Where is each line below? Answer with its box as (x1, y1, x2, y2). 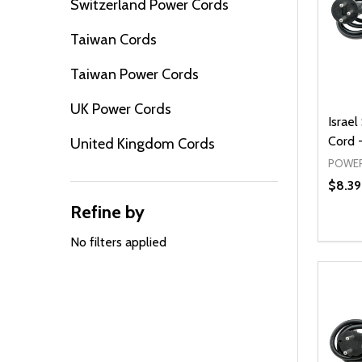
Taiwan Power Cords (70, 65, 199, 83)
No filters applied (70, 234, 166, 250)
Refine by (70, 200, 145, 223)
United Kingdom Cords (70, 134, 215, 153)
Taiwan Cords (70, 30, 157, 48)
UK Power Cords (70, 99, 171, 118)
